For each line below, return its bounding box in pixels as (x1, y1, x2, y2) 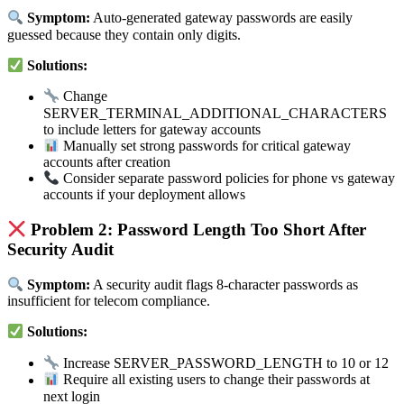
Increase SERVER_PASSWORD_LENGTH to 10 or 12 (60, 355, 390, 372)
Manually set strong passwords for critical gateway (60, 138, 352, 154)
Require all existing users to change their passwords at (60, 372, 371, 388)
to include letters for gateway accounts (43, 121, 261, 137)
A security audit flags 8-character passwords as (90, 277, 359, 293)
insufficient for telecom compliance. (7, 293, 210, 309)
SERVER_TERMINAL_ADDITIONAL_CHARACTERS (43, 105, 387, 121)
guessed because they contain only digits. (7, 26, 241, 42)
